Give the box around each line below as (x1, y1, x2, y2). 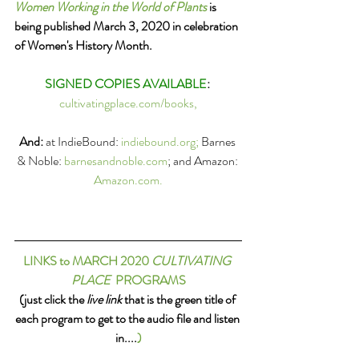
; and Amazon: (167, 151, 240, 170)
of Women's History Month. (14, 35, 157, 54)
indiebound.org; (120, 131, 201, 151)
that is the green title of (121, 289, 238, 309)
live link (86, 289, 122, 309)
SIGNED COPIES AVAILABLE (44, 74, 207, 93)
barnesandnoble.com (63, 151, 167, 170)
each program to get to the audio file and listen (14, 309, 242, 328)
